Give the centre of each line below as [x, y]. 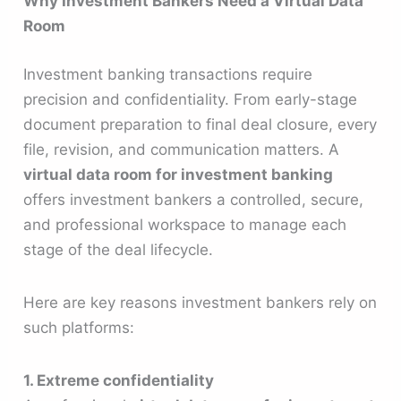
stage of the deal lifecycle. [119, 249]
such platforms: [79, 327]
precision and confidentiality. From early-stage [191, 99]
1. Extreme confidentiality [119, 381]
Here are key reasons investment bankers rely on [200, 302]
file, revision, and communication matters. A [182, 149]
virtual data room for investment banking [179, 174]
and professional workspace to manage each [185, 224]
